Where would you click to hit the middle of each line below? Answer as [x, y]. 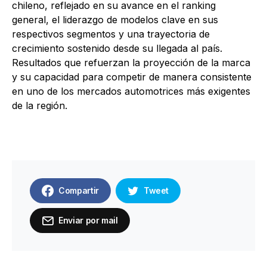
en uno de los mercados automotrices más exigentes [131, 91]
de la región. [40, 106]
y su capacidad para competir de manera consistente [132, 77]
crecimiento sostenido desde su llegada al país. [117, 49]
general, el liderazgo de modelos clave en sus [115, 20]
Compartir [79, 191]
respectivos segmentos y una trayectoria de [111, 34]
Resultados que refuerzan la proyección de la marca [131, 63]
